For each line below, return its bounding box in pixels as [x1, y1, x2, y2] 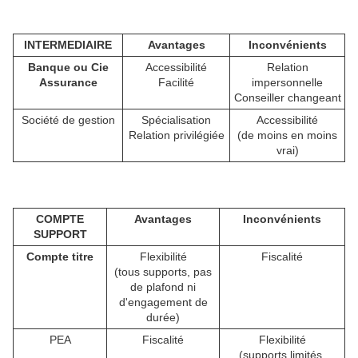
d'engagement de [118, 296, 208, 309]
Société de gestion [21, 113, 115, 127]
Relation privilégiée [128, 129, 225, 142]
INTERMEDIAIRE [24, 38, 112, 52]
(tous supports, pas [114, 265, 212, 279]
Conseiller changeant [233, 91, 341, 105]
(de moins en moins [237, 129, 337, 142]
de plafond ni [130, 280, 196, 294]
